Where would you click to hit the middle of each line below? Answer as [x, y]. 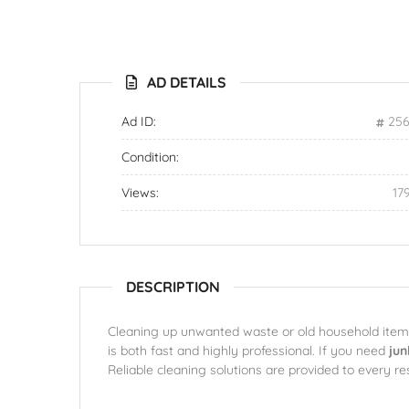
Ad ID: [139, 121]
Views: [140, 193]
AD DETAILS [187, 82]
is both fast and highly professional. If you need [248, 351]
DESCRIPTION [173, 287]
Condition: [150, 157]
